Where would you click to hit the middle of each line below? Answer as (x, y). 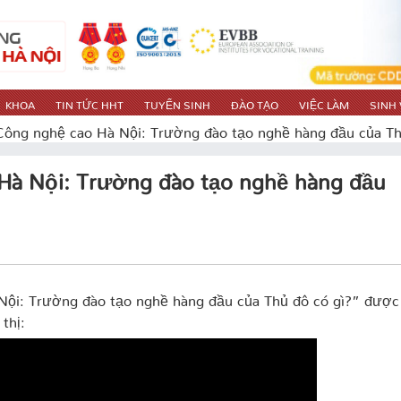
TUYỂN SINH (177, 102)
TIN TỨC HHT (90, 102)
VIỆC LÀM (324, 102)
